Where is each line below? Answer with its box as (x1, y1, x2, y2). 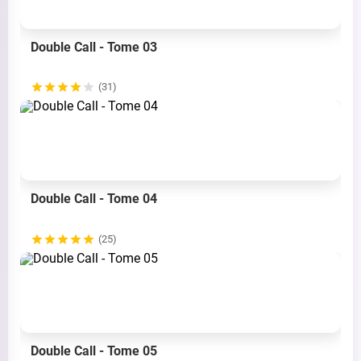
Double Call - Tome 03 (31, 39, 157, 55)
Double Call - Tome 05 (31, 343, 157, 359)
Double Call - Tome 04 (31, 191, 157, 207)
